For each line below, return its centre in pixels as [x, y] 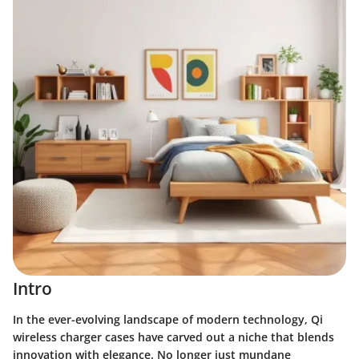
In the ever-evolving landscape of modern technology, [162, 319]
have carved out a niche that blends [234, 337]
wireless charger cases [74, 337]
